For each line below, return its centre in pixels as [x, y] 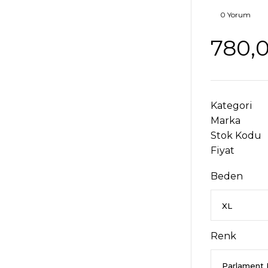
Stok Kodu [236, 135]
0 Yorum [235, 15]
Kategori [232, 106]
